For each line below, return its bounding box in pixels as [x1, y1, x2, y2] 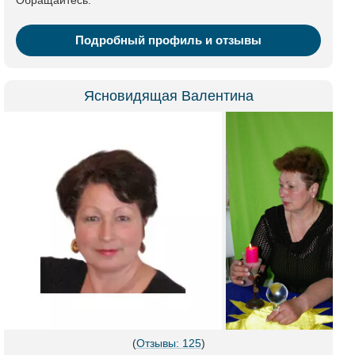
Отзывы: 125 [136, 337, 201, 349]
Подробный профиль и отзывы [75, 33, 261, 47]
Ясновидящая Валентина [83, 88, 254, 104]
